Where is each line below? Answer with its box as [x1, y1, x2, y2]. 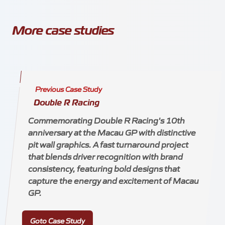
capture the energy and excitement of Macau [28, 175, 199, 186]
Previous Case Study [35, 84, 102, 93]
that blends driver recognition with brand [28, 151, 183, 162]
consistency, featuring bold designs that [28, 163, 180, 174]
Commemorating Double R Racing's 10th [28, 115, 185, 126]
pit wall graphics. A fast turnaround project [28, 139, 189, 150]
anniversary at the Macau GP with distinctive [28, 127, 196, 138]
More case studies [12, 23, 114, 38]
